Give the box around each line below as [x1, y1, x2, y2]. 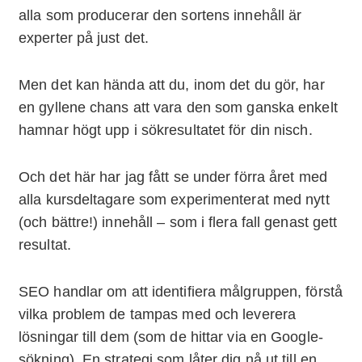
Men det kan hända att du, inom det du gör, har [19, 77, 325, 94]
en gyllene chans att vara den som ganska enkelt [19, 99, 338, 116]
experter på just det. [19, 30, 149, 47]
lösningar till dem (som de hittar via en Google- [19, 329, 323, 346]
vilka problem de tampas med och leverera [19, 306, 297, 323]
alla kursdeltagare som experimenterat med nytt [19, 192, 330, 208]
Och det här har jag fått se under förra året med [19, 169, 327, 186]
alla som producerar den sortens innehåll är [19, 7, 302, 24]
